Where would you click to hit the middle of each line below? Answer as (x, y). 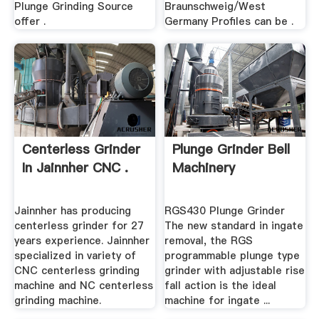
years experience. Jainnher (82, 241)
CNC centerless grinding (77, 271)
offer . (30, 22)
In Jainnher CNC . (75, 167)
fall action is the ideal (221, 286)
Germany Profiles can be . (229, 22)
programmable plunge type (232, 256)
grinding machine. (57, 301)
